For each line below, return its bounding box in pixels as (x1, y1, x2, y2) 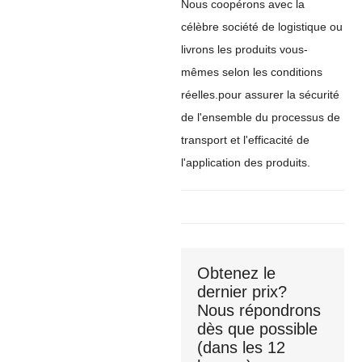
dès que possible (197, 319, 318, 338)
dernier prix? (197, 282, 287, 301)
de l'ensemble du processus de (181, 110, 340, 124)
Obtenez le (197, 263, 276, 282)
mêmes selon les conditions (181, 65, 322, 78)
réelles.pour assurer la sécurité (181, 87, 339, 101)
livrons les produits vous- (181, 42, 308, 56)
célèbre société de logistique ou (181, 19, 343, 33)
